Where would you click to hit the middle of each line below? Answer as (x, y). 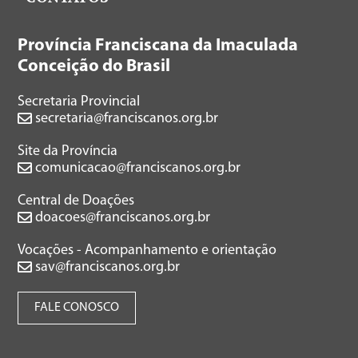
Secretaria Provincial (79, 102)
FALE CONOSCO (77, 308)
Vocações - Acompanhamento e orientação (147, 251)
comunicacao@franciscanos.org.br (137, 169)
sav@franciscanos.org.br (106, 268)
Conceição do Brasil (94, 67)
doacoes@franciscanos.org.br (121, 218)
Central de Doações (76, 201)
